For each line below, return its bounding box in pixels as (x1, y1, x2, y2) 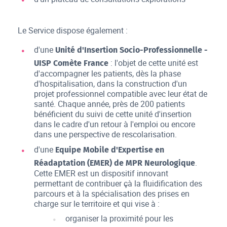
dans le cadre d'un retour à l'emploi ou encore (34, 119, 196, 130)
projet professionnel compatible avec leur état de (34, 88, 208, 99)
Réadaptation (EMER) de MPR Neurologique (34, 158, 196, 168)
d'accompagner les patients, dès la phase (34, 68, 181, 79)
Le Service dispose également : (18, 25, 128, 36)
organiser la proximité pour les (65, 213, 174, 224)
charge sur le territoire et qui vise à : (34, 198, 160, 209)
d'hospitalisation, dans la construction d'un (34, 78, 187, 89)
